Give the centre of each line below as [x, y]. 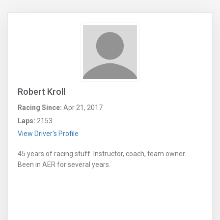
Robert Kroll [41, 92]
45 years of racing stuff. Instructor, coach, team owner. [102, 154]
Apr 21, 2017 [82, 108]
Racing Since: [40, 108]
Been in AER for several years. [64, 165]
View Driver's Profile [48, 134]
